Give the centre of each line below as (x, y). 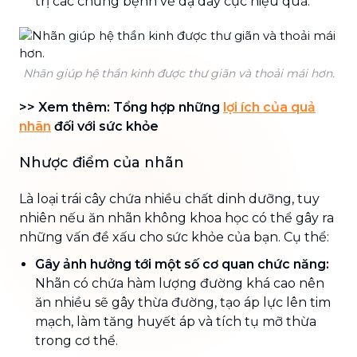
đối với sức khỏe (105, 126)
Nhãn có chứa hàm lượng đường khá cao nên (180, 283)
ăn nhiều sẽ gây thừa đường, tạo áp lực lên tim (183, 302)
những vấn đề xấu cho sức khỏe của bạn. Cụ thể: (174, 237)
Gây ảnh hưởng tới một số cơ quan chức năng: (182, 264)
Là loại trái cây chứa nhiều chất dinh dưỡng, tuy (169, 198)
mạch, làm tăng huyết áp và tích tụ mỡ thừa (176, 321)
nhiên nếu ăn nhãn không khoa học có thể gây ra (177, 218)
